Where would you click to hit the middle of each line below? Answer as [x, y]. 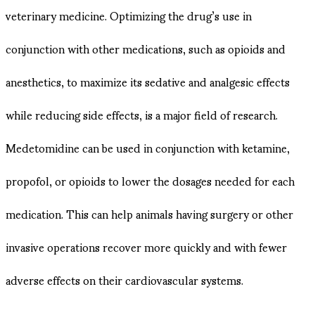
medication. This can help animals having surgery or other [149, 214]
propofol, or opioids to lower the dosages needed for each [150, 181]
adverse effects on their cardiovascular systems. [124, 280]
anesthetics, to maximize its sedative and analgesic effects [148, 82]
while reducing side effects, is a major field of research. [142, 115]
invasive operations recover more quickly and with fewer [146, 247]
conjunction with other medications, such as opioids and [146, 49]
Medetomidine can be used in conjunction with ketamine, [148, 148]
